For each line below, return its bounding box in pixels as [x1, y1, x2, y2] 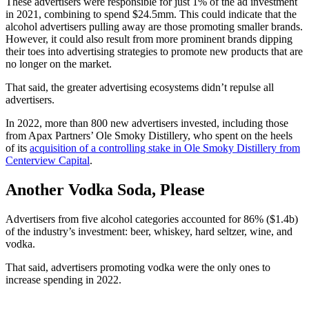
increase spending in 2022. [6, 273, 121, 286]
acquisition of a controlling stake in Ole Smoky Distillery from [30, 142, 300, 154]
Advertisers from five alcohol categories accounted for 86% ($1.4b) [6, 212, 298, 225]
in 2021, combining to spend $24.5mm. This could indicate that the [6, 8, 297, 21]
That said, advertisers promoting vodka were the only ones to [6, 261, 270, 273]
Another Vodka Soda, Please [6, 180, 205, 199]
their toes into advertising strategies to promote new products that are [6, 46, 303, 58]
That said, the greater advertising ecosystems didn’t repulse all [6, 81, 274, 94]
